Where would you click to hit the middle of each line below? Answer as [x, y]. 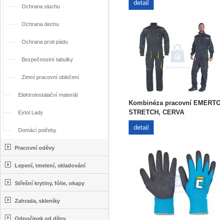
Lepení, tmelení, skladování [50, 165]
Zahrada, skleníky [37, 201]
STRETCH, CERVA [156, 112]
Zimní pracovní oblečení [50, 77]
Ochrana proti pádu [45, 42]
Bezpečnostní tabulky [47, 59]
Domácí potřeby [37, 130]
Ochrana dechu [40, 24]
